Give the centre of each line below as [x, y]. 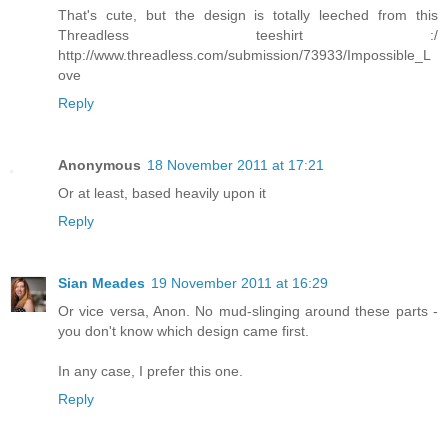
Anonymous [99, 165]
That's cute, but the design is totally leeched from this [248, 15]
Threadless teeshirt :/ [248, 35]
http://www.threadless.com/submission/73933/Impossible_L [244, 55]
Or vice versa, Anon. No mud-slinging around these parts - [248, 311]
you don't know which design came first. [183, 331]
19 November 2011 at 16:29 [239, 283]
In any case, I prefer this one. [150, 371]
